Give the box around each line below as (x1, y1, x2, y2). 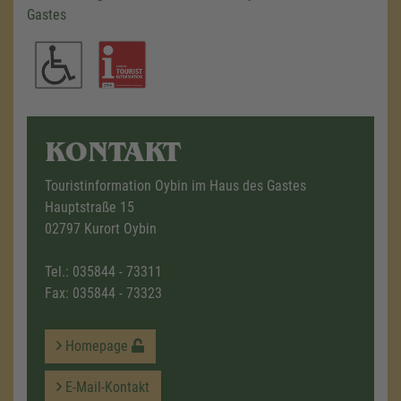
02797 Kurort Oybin (45, 220, 157, 238)
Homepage (62, 337, 132, 355)
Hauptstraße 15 (45, 199, 134, 217)
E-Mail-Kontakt (62, 379, 149, 397)
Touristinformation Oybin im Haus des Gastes (45, 177, 306, 195)
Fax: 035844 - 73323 (45, 285, 162, 303)
